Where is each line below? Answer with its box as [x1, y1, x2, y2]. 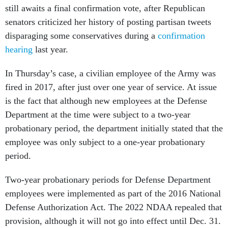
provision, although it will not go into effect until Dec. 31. [5, 216, 221, 226]
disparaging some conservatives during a [5, 31, 158, 41]
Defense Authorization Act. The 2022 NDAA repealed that [5, 202, 222, 213]
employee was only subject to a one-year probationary [5, 137, 205, 148]
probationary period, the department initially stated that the [5, 123, 223, 134]
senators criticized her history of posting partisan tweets [5, 17, 211, 27]
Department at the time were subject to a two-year [5, 109, 190, 120]
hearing [5, 44, 33, 55]
